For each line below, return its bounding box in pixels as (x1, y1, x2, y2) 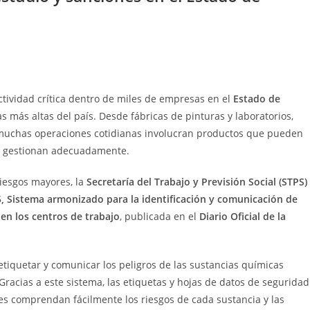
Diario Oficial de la (199, 210, 286, 223)
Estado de (233, 92, 280, 105)
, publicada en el (120, 210, 199, 223)
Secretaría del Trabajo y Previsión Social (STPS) (86, 175, 307, 188)
